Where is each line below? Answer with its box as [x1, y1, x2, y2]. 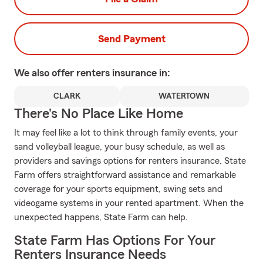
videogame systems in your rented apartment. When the [14, 198, 244, 208]
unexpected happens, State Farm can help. [14, 213, 188, 222]
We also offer [14, 68, 76, 78]
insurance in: [112, 68, 170, 78]
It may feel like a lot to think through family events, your [14, 128, 238, 137]
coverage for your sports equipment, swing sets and [14, 184, 222, 194]
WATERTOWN [159, 92, 210, 100]
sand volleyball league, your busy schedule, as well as [14, 142, 225, 151]
